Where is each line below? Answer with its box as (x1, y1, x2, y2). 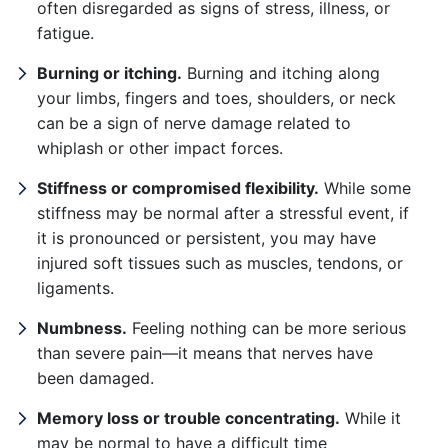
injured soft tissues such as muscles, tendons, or (37, 253, 403, 273)
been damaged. (37, 368, 154, 388)
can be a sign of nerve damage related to (37, 113, 351, 133)
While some (319, 178, 411, 198)
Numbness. (37, 318, 127, 338)
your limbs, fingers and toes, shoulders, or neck (37, 88, 396, 108)
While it (340, 408, 401, 428)
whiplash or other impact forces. (37, 138, 283, 158)
